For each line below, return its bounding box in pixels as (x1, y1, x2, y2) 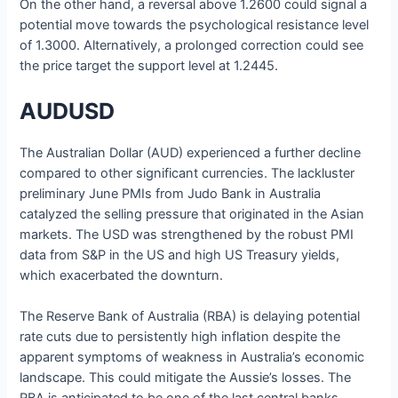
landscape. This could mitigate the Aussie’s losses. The (20, 370, 352, 386)
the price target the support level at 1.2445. (20, 57, 279, 74)
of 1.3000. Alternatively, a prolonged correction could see (20, 36, 364, 53)
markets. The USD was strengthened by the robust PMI (20, 227, 354, 243)
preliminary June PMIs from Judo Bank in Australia (20, 186, 322, 203)
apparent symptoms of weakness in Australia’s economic (20, 349, 365, 366)
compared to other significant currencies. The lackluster (20, 165, 355, 182)
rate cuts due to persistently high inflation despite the (20, 329, 341, 346)
